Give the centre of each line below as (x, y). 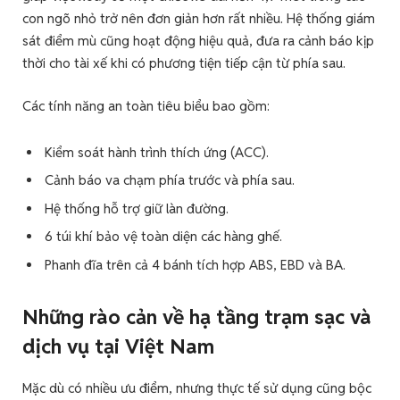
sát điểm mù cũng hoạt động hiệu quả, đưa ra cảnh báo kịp (198, 40)
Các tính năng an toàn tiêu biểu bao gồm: (146, 105)
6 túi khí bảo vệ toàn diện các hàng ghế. (163, 237)
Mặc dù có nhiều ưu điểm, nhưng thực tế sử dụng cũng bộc (197, 388)
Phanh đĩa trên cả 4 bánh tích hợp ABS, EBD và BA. (195, 265)
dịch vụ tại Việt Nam (118, 347)
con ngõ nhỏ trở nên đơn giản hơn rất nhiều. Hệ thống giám (199, 18)
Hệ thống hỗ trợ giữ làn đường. (137, 208)
